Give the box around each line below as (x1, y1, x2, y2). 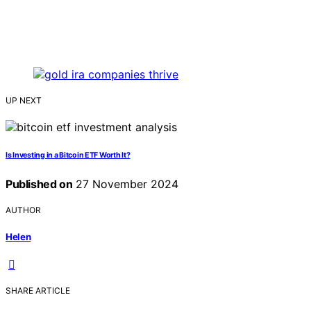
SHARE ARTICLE (6, 285, 70, 296)
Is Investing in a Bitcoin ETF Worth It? (6, 151, 131, 160)
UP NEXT (6, 95, 42, 106)
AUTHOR (6, 205, 41, 216)
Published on (6, 177, 73, 192)
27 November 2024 (72, 177, 179, 192)
